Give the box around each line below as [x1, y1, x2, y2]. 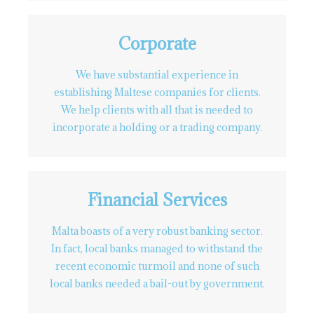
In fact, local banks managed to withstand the [51, 242, 263, 255]
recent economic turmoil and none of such [55, 259, 259, 273]
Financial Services [87, 189, 227, 211]
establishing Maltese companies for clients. [53, 86, 261, 99]
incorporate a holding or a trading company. [52, 121, 262, 134]
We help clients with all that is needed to [61, 103, 253, 116]
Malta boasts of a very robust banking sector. [51, 224, 263, 238]
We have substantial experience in [76, 68, 238, 81]
